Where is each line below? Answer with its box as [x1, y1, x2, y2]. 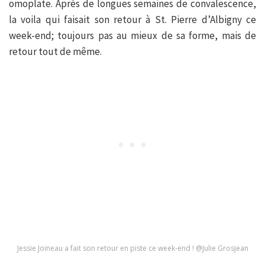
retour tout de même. [9, 44, 102, 58]
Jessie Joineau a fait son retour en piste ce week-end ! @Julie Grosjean [17, 243, 248, 253]
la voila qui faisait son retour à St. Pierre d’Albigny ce [9, 12, 256, 26]
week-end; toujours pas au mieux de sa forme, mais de [9, 28, 256, 42]
